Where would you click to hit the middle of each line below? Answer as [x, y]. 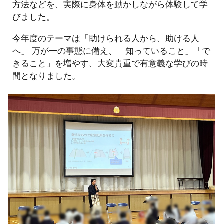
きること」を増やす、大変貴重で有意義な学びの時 [110, 63]
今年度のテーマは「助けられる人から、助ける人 [106, 38]
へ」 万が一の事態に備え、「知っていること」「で [112, 50]
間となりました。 [47, 75]
